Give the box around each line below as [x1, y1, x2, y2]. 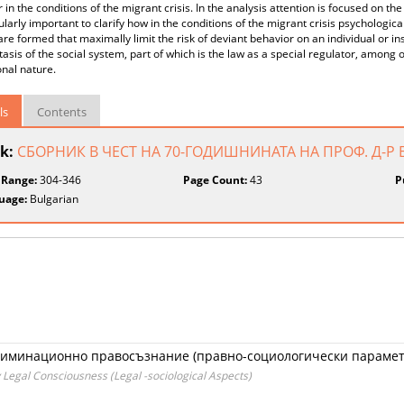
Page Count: [183, 172, 248, 188]
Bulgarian [27, 191, 78, 207]
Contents [37, 104, 87, 120]
